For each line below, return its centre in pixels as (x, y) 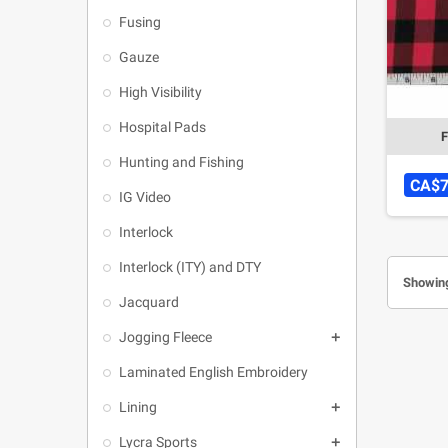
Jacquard (149, 302)
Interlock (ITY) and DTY (190, 267)
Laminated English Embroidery (213, 372)
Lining (138, 407)
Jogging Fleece (165, 337)
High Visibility (160, 92)
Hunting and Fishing (181, 162)
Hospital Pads (162, 127)
